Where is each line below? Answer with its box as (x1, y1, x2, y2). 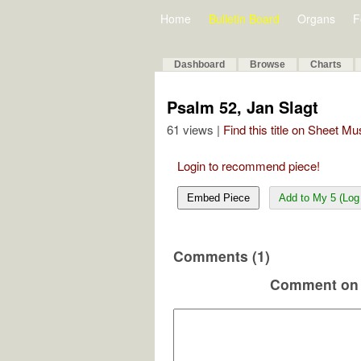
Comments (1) (173, 246, 270, 266)
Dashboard (174, 59, 225, 70)
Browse (250, 59, 285, 70)
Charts (310, 59, 342, 70)
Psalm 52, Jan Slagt (167, 95, 318, 118)
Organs (297, 10, 335, 27)
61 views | (167, 121, 223, 138)
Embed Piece (187, 192, 250, 204)
